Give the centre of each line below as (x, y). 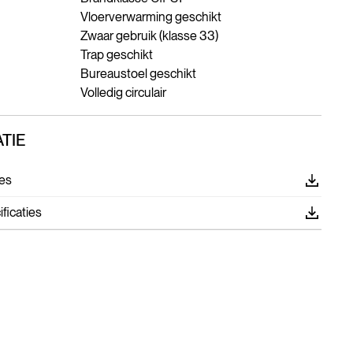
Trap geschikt (116, 55)
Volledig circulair (123, 93)
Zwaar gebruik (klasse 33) (149, 36)
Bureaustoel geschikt (138, 74)
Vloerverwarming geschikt (150, 17)
